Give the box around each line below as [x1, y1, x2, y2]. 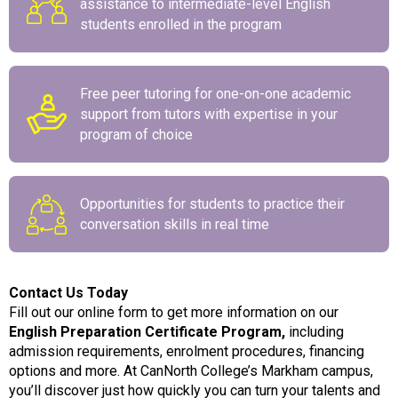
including [285, 323, 344, 341]
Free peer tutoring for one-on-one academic [80, 85, 351, 103]
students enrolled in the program [80, 16, 282, 34]
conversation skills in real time [80, 216, 269, 234]
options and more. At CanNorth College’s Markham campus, [9, 362, 373, 380]
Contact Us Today [9, 284, 128, 302]
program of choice [80, 126, 193, 144]
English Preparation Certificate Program [9, 323, 282, 341]
